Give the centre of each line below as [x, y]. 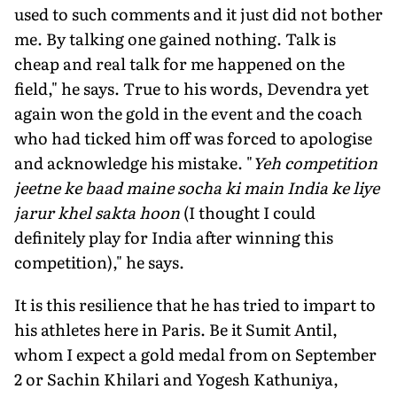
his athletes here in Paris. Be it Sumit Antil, [176, 329]
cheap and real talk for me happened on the [179, 63]
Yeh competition [315, 162]
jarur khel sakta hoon [99, 212]
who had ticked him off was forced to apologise [193, 137]
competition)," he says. [99, 261]
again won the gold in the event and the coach [188, 113]
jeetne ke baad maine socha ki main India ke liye [197, 187]
